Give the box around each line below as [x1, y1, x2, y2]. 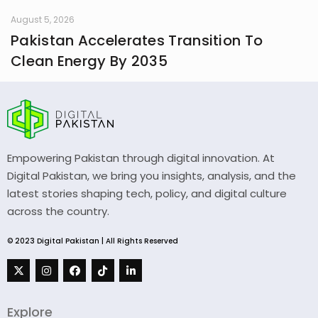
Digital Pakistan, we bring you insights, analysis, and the [7, 168, 296, 184]
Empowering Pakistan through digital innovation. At [7, 150, 275, 166]
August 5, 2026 [11, 13, 75, 26]
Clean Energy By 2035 [11, 51, 168, 72]
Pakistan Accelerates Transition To [11, 31, 263, 51]
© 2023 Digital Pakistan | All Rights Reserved [7, 236, 178, 247]
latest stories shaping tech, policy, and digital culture [7, 186, 287, 202]
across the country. [7, 204, 109, 219]
